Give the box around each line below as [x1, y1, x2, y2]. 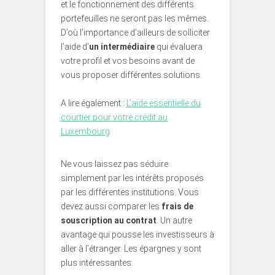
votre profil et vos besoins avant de [61, 56, 195, 66]
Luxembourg [61, 126, 110, 137]
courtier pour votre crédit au [61, 112, 168, 123]
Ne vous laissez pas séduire [61, 159, 168, 169]
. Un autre [157, 215, 192, 226]
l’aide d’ [61, 42, 89, 52]
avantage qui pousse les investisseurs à [61, 230, 214, 240]
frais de [161, 201, 193, 212]
